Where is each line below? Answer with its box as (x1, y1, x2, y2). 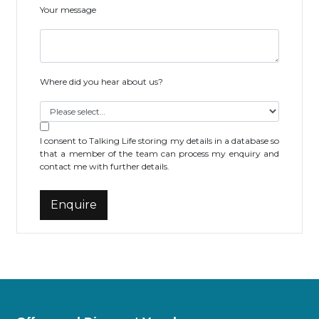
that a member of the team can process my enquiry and (40, 148, 279, 159)
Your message (40, 4, 96, 15)
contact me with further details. (40, 161, 169, 172)
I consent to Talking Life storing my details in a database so (40, 135, 279, 146)
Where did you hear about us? (40, 76, 163, 87)
